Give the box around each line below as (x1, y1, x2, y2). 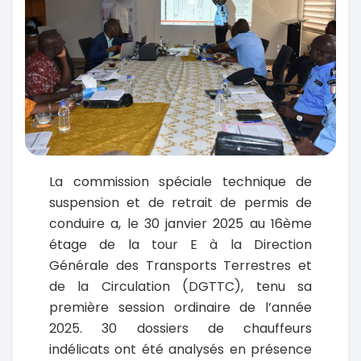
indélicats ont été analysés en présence (49, 340, 312, 359)
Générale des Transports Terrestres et (49, 256, 312, 276)
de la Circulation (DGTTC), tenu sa (49, 277, 312, 297)
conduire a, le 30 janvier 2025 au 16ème (49, 214, 312, 234)
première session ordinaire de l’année (49, 298, 312, 317)
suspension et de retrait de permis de (49, 193, 312, 213)
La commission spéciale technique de (49, 172, 312, 192)
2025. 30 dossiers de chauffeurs (49, 319, 312, 338)
